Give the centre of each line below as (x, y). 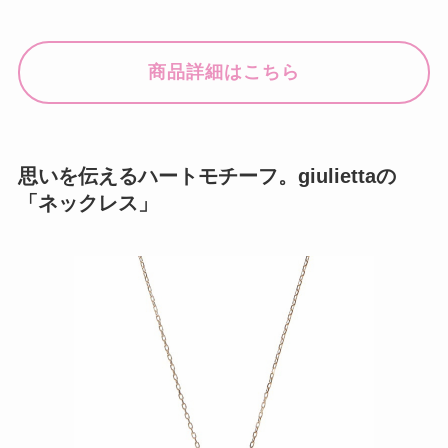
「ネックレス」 (87, 203)
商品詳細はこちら (224, 72)
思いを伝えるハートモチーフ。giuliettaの (206, 176)
